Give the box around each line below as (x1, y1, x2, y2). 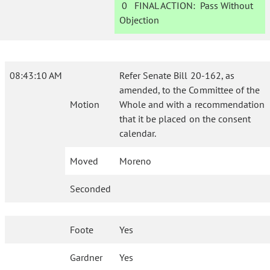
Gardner (70, 251, 103, 263)
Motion (70, 98, 99, 110)
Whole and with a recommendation (119, 98, 265, 110)
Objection (119, 14, 160, 26)
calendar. (119, 127, 157, 139)
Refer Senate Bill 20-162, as (119, 69, 234, 81)
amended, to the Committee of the (119, 84, 260, 96)
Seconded (70, 183, 111, 195)
